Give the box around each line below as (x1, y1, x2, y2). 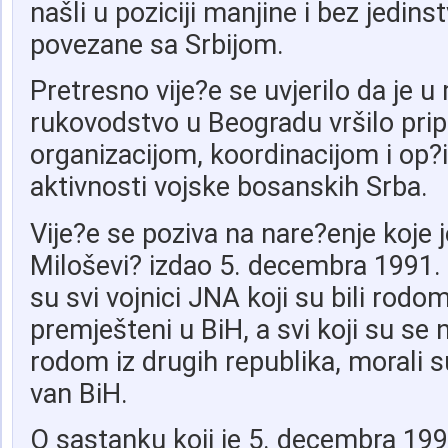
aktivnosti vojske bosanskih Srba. (29, 171, 428, 204)
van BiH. (29, 377, 128, 410)
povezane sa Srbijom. (29, 29, 284, 62)
